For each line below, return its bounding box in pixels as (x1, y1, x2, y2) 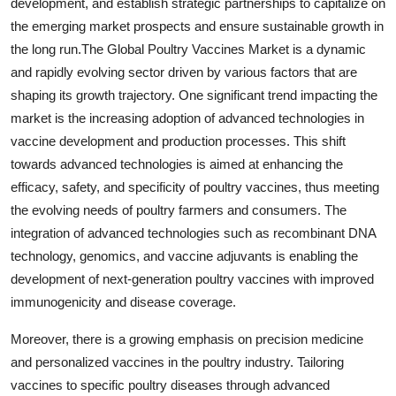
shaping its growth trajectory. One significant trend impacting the (11, 87, 377, 103)
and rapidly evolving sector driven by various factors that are (11, 64, 357, 80)
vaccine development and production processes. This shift (11, 133, 346, 148)
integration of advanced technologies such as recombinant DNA (11, 225, 376, 240)
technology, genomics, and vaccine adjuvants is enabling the (11, 247, 358, 263)
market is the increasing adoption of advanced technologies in (11, 110, 364, 126)
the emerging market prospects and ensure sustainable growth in (11, 18, 384, 34)
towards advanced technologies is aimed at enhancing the (11, 156, 343, 171)
